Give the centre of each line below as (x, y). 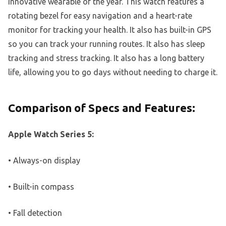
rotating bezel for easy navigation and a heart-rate (100, 16)
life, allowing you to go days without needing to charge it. (113, 72)
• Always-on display (44, 161)
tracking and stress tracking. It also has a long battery (106, 58)
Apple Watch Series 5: (51, 134)
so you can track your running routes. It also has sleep (106, 44)
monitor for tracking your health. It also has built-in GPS (110, 30)
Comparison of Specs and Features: (102, 108)
